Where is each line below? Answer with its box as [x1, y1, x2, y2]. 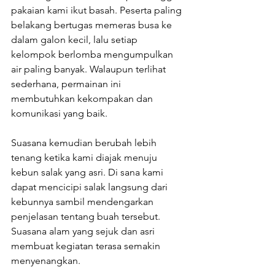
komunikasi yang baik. [11, 107, 107, 119]
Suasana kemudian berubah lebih [11, 136, 159, 149]
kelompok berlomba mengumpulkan [11, 48, 176, 60]
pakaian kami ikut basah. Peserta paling [11, 4, 184, 16]
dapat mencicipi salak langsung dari [11, 180, 170, 193]
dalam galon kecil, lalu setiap [11, 33, 140, 45]
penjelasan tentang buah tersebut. [11, 210, 163, 222]
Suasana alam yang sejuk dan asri [11, 225, 157, 237]
